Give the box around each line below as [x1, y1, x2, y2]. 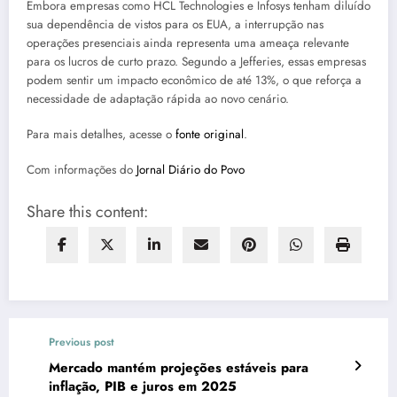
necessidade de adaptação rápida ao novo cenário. [27, 90, 289, 108]
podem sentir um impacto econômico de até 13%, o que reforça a [27, 72, 362, 90]
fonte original [175, 126, 244, 144]
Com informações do [27, 161, 136, 179]
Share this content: [27, 199, 148, 223]
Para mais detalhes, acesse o [27, 126, 175, 144]
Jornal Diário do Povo [136, 161, 245, 179]
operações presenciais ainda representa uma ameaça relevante [27, 35, 349, 52]
